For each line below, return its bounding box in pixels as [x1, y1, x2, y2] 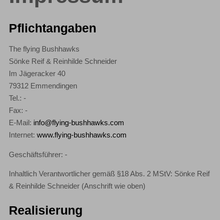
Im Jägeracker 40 [9, 69, 66, 78]
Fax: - [9, 106, 28, 114]
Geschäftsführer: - [9, 150, 68, 159]
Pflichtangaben [9, 21, 97, 35]
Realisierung [9, 203, 83, 218]
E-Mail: [9, 118, 34, 127]
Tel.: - [9, 94, 27, 102]
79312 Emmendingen [9, 82, 78, 90]
